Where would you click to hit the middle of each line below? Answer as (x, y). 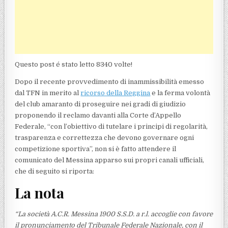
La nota (40, 193)
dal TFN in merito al (48, 93)
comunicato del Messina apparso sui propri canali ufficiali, (110, 160)
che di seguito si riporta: (55, 172)
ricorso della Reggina (116, 93)
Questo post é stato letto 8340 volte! (74, 65)
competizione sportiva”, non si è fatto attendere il (96, 149)
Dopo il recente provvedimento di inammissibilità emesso (110, 82)
